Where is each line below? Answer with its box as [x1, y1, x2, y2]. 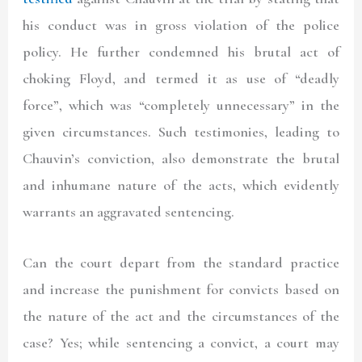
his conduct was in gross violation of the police [23, 16, 339, 35]
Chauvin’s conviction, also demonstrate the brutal [23, 149, 339, 168]
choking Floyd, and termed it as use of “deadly [23, 69, 339, 88]
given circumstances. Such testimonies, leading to [23, 123, 339, 141]
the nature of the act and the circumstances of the [23, 306, 339, 325]
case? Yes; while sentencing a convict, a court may [23, 333, 339, 351]
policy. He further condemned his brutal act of [23, 43, 339, 61]
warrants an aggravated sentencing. [23, 203, 235, 221]
